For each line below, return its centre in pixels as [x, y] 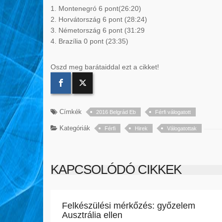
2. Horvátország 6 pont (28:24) [99, 20]
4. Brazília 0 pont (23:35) [89, 41]
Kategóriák [74, 128]
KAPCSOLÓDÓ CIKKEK [116, 170]
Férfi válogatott [173, 112]
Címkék [70, 112]
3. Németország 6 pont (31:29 [98, 30]
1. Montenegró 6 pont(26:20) [96, 9]
